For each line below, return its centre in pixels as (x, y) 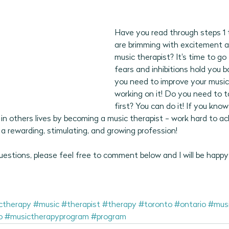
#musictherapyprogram (47, 217)
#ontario (190, 205)
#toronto (155, 205)
